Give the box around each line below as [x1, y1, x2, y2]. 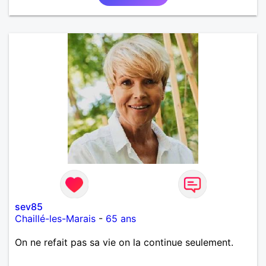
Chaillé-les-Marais [15, 212, 96, 224]
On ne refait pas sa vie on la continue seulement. [15, 236, 233, 248]
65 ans [106, 212, 136, 224]
